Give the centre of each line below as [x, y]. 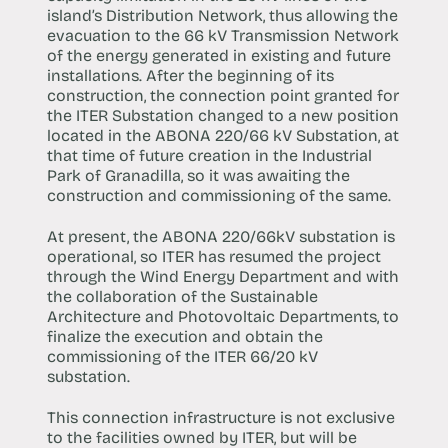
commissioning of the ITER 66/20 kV [182, 357]
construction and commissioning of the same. [218, 196]
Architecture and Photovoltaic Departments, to [222, 317]
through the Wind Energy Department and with [222, 277]
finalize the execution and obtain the [184, 337]
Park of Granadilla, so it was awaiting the [198, 176]
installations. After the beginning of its [190, 76]
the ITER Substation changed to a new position [222, 116]
